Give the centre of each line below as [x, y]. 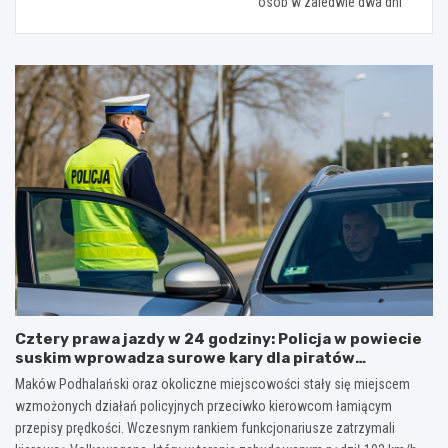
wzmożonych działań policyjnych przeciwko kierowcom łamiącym [203, 405]
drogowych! [61, 376]
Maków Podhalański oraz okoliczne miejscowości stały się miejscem [212, 383]
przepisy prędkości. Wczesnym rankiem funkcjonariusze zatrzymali [205, 427]
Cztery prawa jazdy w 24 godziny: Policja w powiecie [218, 338]
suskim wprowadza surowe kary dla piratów [185, 357]
